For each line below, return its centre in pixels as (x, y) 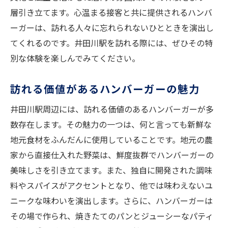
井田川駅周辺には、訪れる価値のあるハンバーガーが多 (112, 109)
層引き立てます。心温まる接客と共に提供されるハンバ (111, 12)
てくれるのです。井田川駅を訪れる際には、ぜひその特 (111, 43)
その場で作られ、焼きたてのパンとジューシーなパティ (112, 216)
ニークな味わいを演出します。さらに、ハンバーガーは (111, 201)
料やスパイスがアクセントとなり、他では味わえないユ (111, 186)
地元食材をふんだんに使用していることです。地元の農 (111, 140)
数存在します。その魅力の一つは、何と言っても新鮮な (111, 124)
